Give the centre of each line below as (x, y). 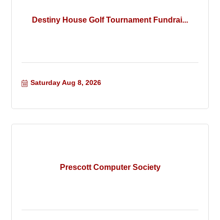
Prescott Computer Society (110, 167)
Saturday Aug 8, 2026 (66, 83)
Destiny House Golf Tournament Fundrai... (110, 20)
